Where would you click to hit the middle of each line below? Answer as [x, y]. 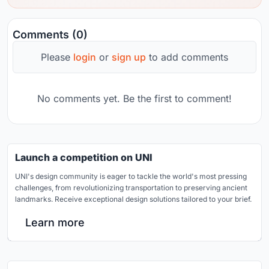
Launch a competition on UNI [84, 158]
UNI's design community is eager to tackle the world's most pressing [131, 177]
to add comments [187, 57]
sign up [129, 57]
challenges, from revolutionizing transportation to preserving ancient [131, 188]
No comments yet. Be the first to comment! [134, 99]
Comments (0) [50, 35]
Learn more [55, 223]
